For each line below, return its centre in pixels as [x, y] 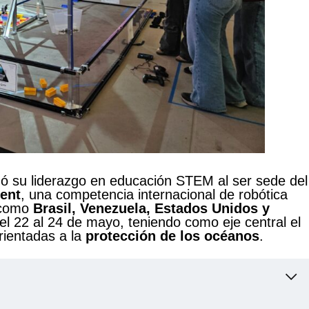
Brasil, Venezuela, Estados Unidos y [151, 209]
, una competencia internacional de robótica [154, 195]
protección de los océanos [172, 236]
